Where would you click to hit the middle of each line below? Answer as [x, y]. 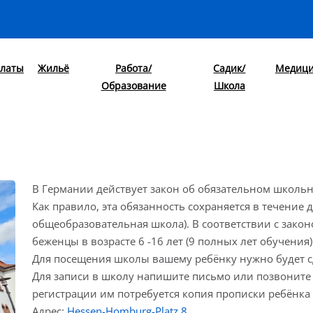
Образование [133, 86]
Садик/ [230, 68]
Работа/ [134, 68]
